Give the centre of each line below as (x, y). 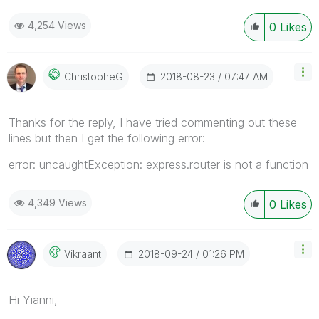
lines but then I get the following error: (107, 138)
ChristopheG (94, 77)
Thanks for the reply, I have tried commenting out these (153, 122)
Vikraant (83, 254)
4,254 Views (57, 25)
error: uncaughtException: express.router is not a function (158, 164)
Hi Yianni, (33, 299)
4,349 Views (57, 202)
